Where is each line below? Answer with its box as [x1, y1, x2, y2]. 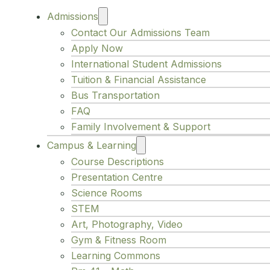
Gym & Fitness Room [71, 234, 166, 246]
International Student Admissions [71, 58, 222, 71]
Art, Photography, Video [71, 218, 183, 231]
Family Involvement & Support [71, 121, 210, 133]
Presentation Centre [71, 171, 163, 184]
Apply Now [71, 42, 123, 55]
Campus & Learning [47, 139, 136, 152]
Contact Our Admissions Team [71, 27, 210, 39]
